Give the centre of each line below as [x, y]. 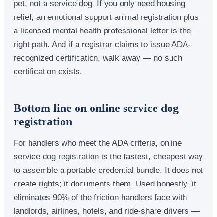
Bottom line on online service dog [96, 108]
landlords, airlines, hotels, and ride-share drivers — [107, 210]
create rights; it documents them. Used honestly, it [105, 183]
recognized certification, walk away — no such [98, 57]
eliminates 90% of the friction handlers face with [100, 197]
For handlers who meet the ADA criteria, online [98, 143]
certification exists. [48, 71]
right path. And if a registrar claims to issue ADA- [102, 44]
